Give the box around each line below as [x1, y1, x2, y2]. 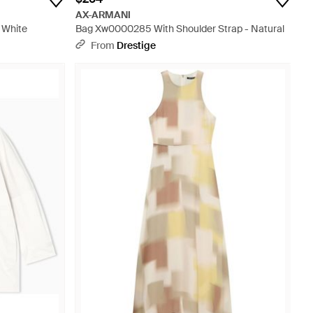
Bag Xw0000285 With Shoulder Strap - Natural [75, 22, 284, 35]
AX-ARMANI [75, 8, 131, 21]
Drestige [117, 39, 156, 52]
